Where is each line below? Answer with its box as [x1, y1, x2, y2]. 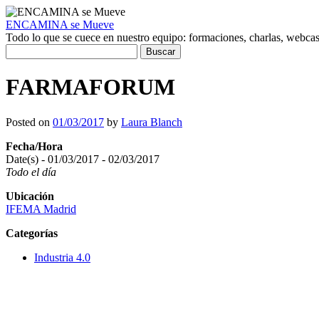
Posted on [6, 115, 50, 128]
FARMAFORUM [6, 74, 175, 100]
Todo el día [6, 165, 56, 178]
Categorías [6, 226, 58, 239]
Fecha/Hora [6, 140, 63, 152]
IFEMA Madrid [6, 202, 76, 215]
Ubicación [6, 189, 54, 202]
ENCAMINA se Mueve [6, 19, 114, 31]
